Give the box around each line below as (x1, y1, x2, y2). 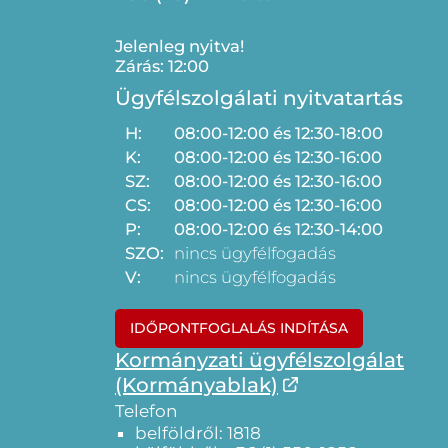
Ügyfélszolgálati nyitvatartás (115, 86, 403, 110)
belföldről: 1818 (135, 423, 261, 443)
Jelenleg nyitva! (115, 36, 244, 56)
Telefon (115, 401, 177, 421)
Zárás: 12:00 (115, 56, 209, 76)
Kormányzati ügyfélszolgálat (115, 348, 404, 372)
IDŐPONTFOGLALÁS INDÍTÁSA (130, 319, 348, 337)
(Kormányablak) (115, 373, 278, 397)
